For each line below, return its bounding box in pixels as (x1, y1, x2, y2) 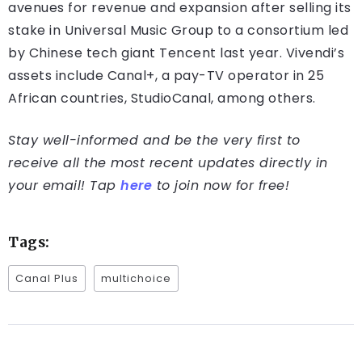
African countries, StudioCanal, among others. (8, 89, 316, 108)
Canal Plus (15, 271, 78, 286)
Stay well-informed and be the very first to (8, 131, 301, 150)
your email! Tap (8, 176, 120, 196)
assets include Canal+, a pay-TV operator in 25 (8, 66, 324, 86)
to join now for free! (152, 176, 289, 196)
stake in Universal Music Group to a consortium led (8, 21, 348, 40)
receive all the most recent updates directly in (8, 154, 328, 173)
